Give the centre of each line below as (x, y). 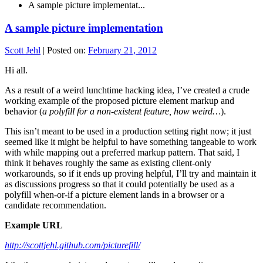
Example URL (34, 225)
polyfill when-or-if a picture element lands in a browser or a (114, 195)
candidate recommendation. (55, 205)
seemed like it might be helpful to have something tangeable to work (131, 142)
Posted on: (68, 50)
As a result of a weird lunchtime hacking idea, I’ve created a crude (127, 90)
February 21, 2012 (122, 50)
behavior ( (23, 112)
